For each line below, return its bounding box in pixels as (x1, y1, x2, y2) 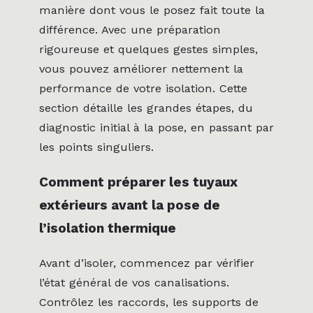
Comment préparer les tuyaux (39, 174, 238, 191)
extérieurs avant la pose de (39, 197, 220, 214)
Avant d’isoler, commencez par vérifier (39, 256, 254, 270)
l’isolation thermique (39, 220, 176, 237)
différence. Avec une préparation (39, 23, 221, 37)
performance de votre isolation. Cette (39, 82, 247, 96)
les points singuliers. (39, 140, 154, 154)
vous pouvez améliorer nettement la (39, 62, 243, 76)
